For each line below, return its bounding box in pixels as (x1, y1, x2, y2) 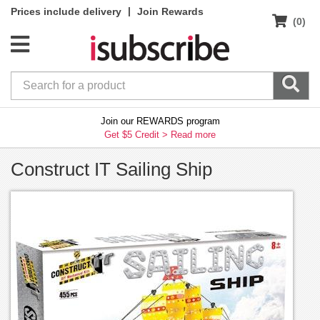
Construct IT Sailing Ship (11, 158, 212, 180)
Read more (171, 129, 216, 140)
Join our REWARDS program (100, 115, 220, 126)
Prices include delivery (11, 6, 121, 17)
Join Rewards (137, 6, 204, 17)
